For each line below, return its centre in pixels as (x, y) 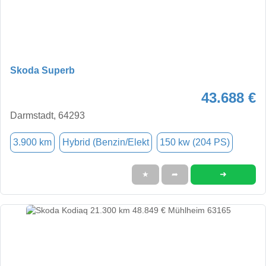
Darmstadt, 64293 (47, 115)
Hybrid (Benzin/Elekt (106, 142)
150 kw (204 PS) (195, 142)
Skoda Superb (42, 70)
